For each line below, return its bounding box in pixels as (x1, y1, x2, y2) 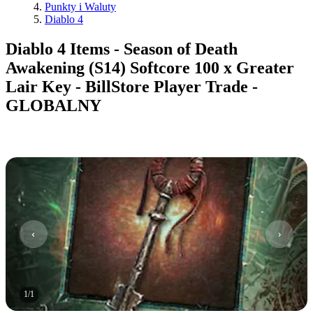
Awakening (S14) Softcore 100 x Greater (6, 58, 294, 77)
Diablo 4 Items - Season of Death (6, 39, 238, 58)
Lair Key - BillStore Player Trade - (6, 77, 258, 96)
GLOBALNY (6, 96, 101, 115)
